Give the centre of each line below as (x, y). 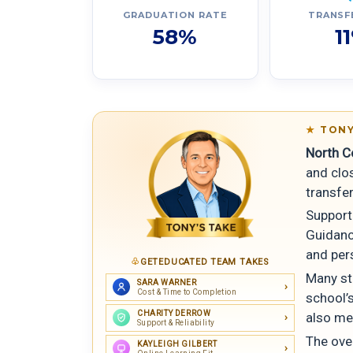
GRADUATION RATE (175, 15)
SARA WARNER (167, 282)
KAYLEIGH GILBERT (177, 344)
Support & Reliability (176, 322)
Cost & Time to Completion (187, 292)
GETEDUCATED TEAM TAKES (204, 262)
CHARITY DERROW (174, 313)
